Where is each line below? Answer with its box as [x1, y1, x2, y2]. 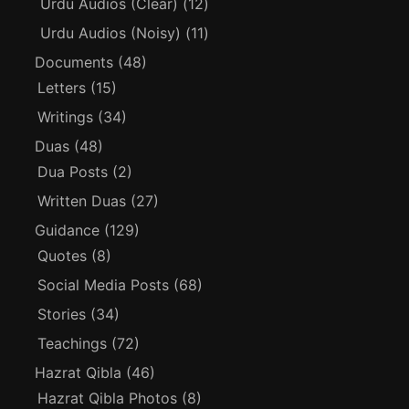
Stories [37, 304, 87, 323]
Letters [37, 78, 87, 97]
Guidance [35, 220, 100, 239]
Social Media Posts [37, 275, 170, 294]
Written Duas [37, 191, 127, 210]
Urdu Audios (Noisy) [40, 23, 182, 42]
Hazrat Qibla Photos [37, 388, 178, 407]
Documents [35, 52, 114, 71]
